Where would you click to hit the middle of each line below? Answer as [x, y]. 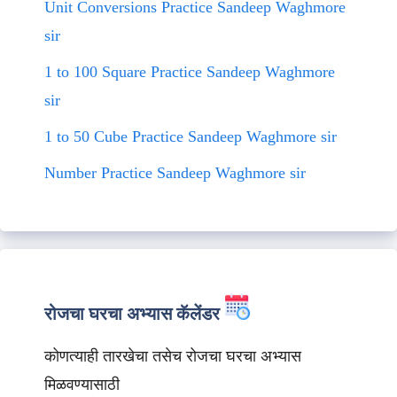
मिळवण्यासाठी [82, 384]
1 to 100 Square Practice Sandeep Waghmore [190, 71]
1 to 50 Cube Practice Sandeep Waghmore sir [191, 136]
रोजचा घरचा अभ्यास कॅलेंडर [132, 313]
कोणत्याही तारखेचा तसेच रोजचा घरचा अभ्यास [173, 356]
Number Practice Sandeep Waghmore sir [175, 172]
